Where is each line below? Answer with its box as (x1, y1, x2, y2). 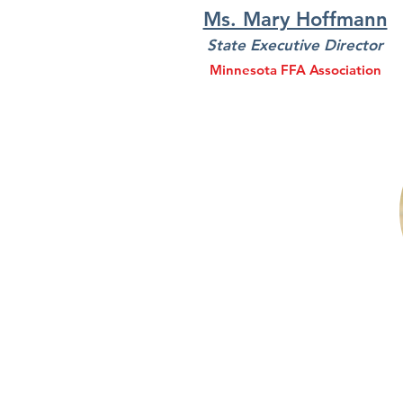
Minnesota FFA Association (209, 61, 381, 78)
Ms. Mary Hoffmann (202, 7, 388, 31)
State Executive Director (207, 36, 383, 54)
